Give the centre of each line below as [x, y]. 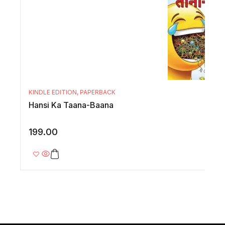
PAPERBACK [98, 92]
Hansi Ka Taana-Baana [71, 105]
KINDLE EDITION [53, 92]
